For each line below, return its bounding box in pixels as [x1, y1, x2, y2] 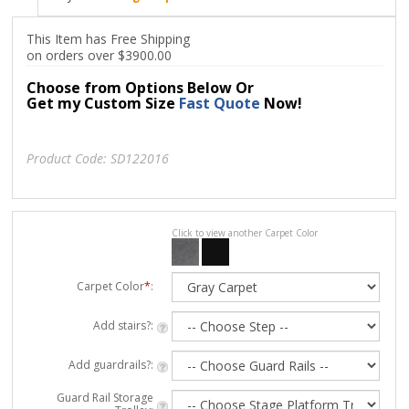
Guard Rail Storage [57, 389, 154, 405]
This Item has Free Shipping [26, 29, 191, 47]
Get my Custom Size [26, 92, 180, 113]
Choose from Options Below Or [26, 77, 255, 98]
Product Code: [26, 150, 108, 168]
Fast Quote [179, 92, 261, 113]
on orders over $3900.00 [26, 46, 173, 64]
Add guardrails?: [68, 356, 154, 372]
